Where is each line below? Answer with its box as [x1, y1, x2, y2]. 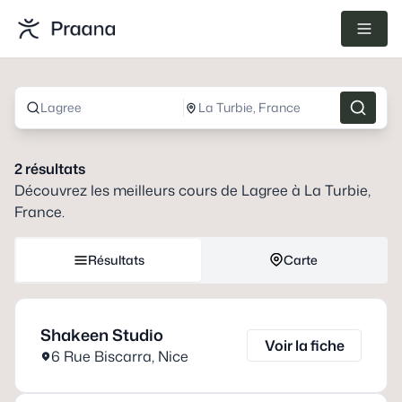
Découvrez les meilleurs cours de [14, 180, 241, 200]
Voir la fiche [264, 336, 345, 355]
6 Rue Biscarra [51, 346, 152, 366]
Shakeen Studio [40, 323, 163, 346]
